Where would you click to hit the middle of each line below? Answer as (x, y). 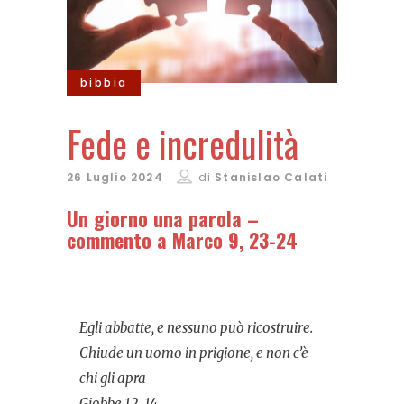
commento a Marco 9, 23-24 (182, 240)
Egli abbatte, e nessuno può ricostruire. (196, 328)
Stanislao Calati (271, 178)
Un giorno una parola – (163, 219)
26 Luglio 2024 (115, 178)
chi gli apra (113, 379)
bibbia (104, 83)
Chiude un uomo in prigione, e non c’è (194, 353)
